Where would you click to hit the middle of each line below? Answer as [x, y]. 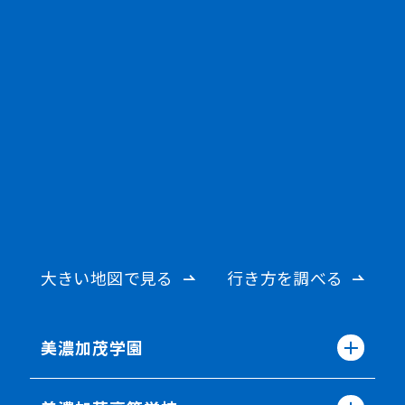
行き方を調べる [285, 277]
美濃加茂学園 [92, 347]
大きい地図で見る [107, 277]
